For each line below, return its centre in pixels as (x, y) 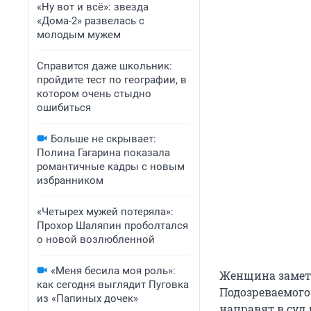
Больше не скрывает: (103, 139)
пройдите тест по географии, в (112, 80)
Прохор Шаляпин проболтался (112, 226)
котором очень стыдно (94, 94)
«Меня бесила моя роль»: (113, 271)
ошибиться (64, 108)
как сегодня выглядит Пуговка (113, 285)
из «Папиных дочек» (87, 299)
